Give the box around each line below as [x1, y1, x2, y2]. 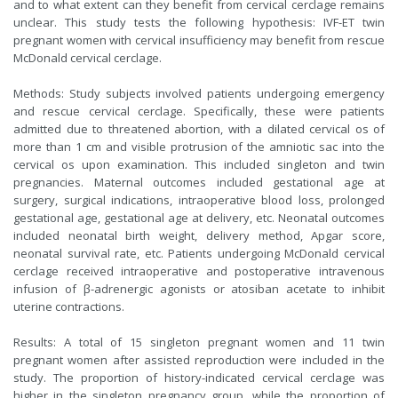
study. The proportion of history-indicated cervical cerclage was [13, 370, 385, 386]
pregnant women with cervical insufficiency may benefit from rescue [13, 32, 385, 48]
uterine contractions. [13, 298, 124, 314]
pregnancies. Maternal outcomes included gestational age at [13, 174, 385, 190]
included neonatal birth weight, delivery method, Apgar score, [13, 227, 385, 243]
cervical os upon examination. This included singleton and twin [13, 156, 385, 172]
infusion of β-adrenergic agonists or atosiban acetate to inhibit [13, 281, 385, 297]
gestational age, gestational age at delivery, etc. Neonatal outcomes [13, 210, 385, 226]
